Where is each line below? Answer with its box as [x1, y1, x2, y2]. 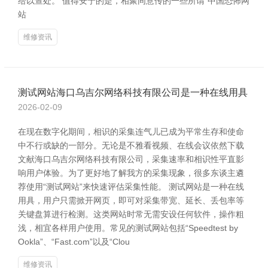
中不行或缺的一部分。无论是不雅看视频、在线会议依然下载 [18, 141, 244, 150]
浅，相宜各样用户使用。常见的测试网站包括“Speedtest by [18, 223, 238, 233]
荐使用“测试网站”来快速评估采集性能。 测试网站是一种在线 [18, 182, 244, 191]
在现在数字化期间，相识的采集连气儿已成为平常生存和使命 [18, 127, 244, 136]
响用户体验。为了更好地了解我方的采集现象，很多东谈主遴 [18, 168, 244, 178]
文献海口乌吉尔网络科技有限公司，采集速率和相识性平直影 [18, 154, 244, 164]
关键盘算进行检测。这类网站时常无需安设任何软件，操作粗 [18, 209, 244, 219]
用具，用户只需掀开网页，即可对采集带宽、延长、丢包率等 [18, 196, 244, 205]
